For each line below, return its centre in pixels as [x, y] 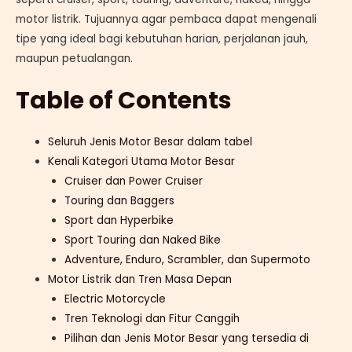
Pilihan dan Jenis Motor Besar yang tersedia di [186, 339]
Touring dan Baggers [119, 201]
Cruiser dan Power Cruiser [133, 181]
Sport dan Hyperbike [119, 221]
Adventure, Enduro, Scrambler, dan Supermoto [187, 260]
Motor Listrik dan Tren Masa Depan [140, 280]
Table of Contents [124, 101]
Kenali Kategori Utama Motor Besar [142, 162]
